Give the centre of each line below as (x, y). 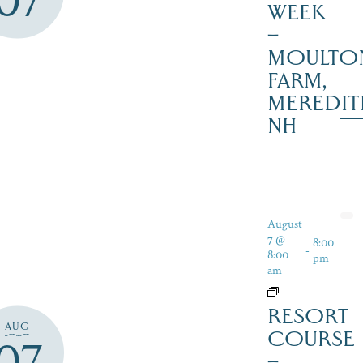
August (284, 223)
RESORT (308, 316)
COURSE (311, 339)
